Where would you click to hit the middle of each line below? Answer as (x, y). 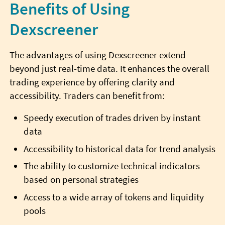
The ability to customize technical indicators (111, 166)
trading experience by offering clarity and (92, 82)
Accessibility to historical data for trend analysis (119, 149)
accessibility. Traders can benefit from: (87, 95)
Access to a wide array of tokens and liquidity (114, 197)
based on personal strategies (81, 180)
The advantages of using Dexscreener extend (97, 55)
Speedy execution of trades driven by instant (112, 118)
